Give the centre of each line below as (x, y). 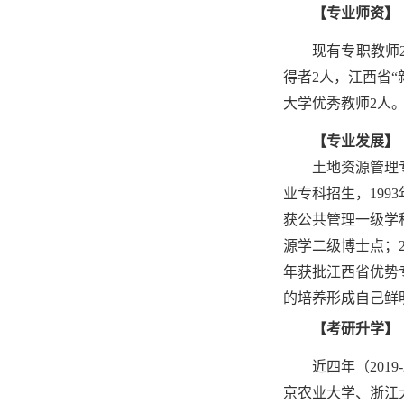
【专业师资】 (355, 13)
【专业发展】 (355, 141)
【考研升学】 (355, 329)
